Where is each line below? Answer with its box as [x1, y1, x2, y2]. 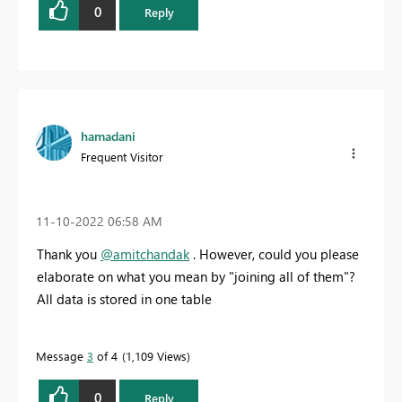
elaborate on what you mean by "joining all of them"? [37, 267, 355, 285]
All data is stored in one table [37, 289, 215, 308]
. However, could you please [189, 244, 359, 263]
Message [36, 347, 87, 363]
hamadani [81, 127, 135, 145]
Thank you [37, 244, 100, 263]
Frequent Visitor [81, 149, 163, 165]
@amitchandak [100, 244, 189, 263]
